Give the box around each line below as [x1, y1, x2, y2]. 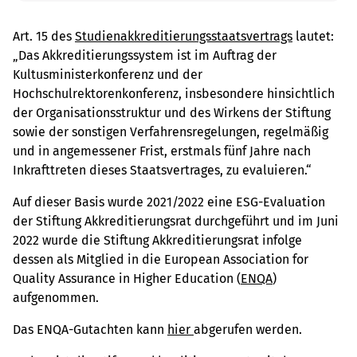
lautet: [292, 29, 334, 45]
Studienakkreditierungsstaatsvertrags [75, 29, 292, 45]
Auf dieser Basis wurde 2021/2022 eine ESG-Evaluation [13, 194, 325, 210]
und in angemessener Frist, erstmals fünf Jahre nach [13, 143, 311, 159]
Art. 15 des [13, 29, 75, 45]
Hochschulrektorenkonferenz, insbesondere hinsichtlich [13, 86, 335, 102]
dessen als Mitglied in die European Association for [13, 252, 308, 268]
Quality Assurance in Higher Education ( [13, 271, 241, 287]
